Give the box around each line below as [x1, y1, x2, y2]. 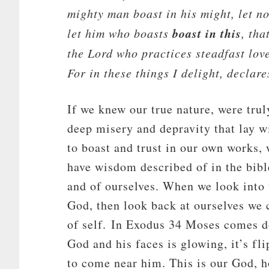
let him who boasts [67, 25, 172, 41]
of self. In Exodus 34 [67, 216, 182, 232]
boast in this [172, 25, 241, 41]
